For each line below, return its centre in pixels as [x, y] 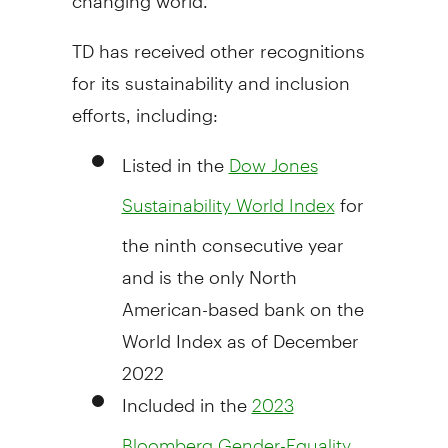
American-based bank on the [242, 300]
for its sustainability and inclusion [210, 74]
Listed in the [175, 156]
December [315, 332]
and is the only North [209, 268]
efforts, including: [144, 106]
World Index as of [197, 332]
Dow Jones [273, 164]
